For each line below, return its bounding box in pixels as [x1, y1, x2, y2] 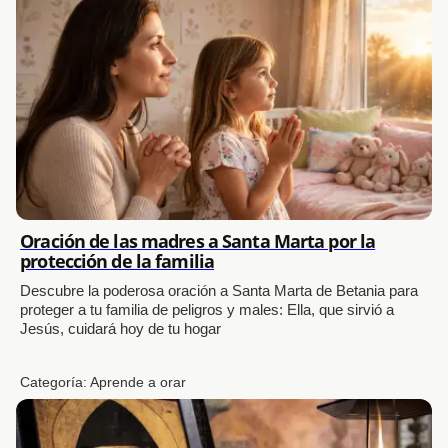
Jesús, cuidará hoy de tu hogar [20, 319, 222, 337]
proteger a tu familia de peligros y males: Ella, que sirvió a [20, 300, 395, 318]
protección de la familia [20, 248, 215, 273]
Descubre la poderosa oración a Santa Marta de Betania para [20, 281, 419, 299]
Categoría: [20, 373, 91, 390]
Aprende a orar [90, 373, 187, 390]
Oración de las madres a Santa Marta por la [20, 228, 376, 253]
